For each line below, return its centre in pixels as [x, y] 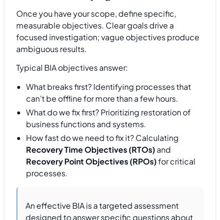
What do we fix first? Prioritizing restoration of [108, 112]
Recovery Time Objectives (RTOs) [91, 149]
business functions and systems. [86, 124]
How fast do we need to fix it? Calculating [102, 137]
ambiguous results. [52, 49]
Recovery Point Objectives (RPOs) [91, 161]
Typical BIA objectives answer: [72, 68]
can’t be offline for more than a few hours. [102, 98]
